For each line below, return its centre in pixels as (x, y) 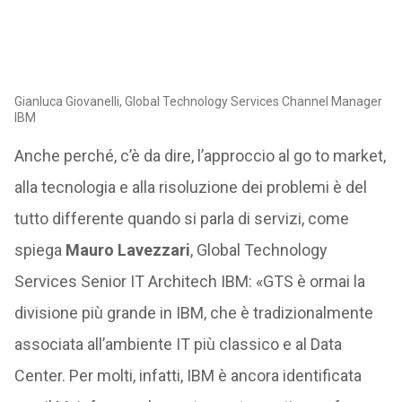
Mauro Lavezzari (127, 249)
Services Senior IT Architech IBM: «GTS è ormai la (189, 281)
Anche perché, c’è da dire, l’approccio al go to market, (200, 155)
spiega (39, 249)
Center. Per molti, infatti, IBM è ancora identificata (188, 375)
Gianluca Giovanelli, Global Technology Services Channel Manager (198, 101)
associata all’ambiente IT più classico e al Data (178, 344)
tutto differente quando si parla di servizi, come (181, 218)
